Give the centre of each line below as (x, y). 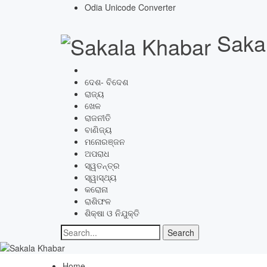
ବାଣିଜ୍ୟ (98, 130)
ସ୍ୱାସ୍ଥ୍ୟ (101, 177)
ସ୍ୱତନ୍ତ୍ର (102, 165)
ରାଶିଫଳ (98, 201)
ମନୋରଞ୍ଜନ (105, 142)
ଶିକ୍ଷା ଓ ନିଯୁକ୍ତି (112, 213)
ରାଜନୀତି (98, 118)
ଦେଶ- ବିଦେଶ (106, 82)
